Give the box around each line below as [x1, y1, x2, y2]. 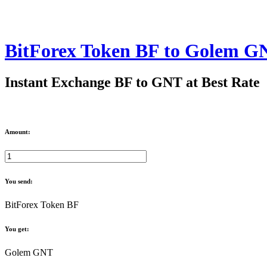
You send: [5, 178, 33, 185]
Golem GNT [5, 247, 53, 257]
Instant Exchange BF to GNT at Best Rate [5, 74, 260, 91]
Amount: [5, 128, 30, 136]
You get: [5, 225, 29, 232]
